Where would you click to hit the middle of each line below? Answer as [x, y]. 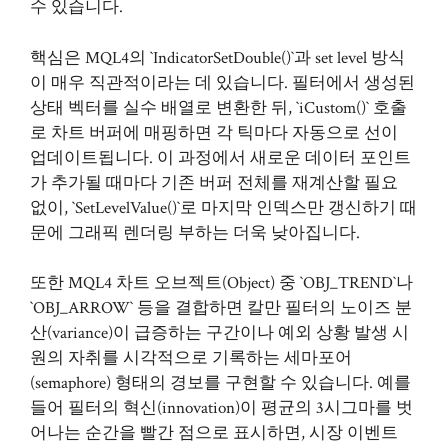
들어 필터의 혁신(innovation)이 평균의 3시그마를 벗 [221, 408]
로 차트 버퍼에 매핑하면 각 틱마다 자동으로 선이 [214, 132]
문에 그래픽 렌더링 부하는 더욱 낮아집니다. [195, 232]
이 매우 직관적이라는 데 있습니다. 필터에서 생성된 [222, 82]
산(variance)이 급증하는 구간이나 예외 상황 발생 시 [219, 333]
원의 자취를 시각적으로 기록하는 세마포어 [191, 358]
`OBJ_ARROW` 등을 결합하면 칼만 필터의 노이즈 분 [221, 308]
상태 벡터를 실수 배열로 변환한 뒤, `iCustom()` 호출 [218, 107]
